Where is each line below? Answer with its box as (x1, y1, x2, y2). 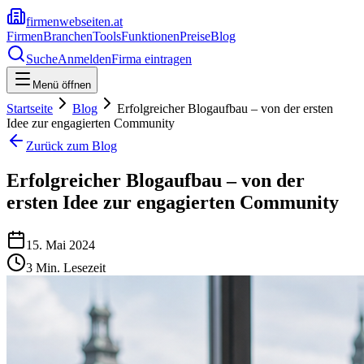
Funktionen (121, 29, 180, 43)
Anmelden (58, 52, 111, 66)
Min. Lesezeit (32, 260, 106, 275)
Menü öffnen (32, 79, 91, 91)
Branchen (43, 29, 93, 43)
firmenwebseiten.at (26, 15, 123, 28)
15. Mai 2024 (26, 237, 95, 252)
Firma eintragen (111, 52, 192, 66)
